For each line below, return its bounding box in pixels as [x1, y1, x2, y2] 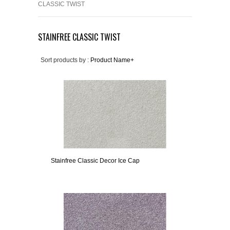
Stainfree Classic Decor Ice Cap [51, 157, 140, 165]
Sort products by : [41, 56, 89, 64]
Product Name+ [90, 56, 134, 64]
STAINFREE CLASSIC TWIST [38, 31, 121, 43]
